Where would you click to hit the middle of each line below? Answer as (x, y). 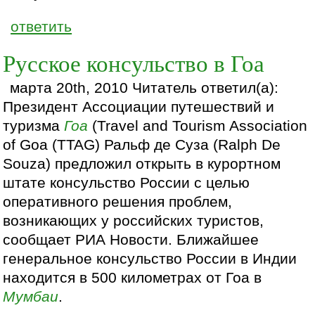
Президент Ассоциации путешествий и (139, 107)
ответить (41, 26)
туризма (34, 126)
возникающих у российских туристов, (134, 220)
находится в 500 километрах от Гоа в (133, 277)
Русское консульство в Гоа (134, 63)
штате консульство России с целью (127, 182)
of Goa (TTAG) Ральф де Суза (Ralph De (142, 144)
